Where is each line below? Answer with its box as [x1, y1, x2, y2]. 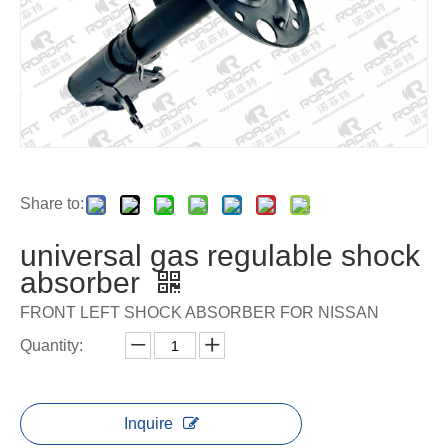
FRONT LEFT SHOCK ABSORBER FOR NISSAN [20, 304, 379, 322]
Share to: [20, 195, 84, 213]
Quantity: [20, 337, 83, 355]
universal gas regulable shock [20, 239, 420, 273]
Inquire [123, 415, 173, 433]
